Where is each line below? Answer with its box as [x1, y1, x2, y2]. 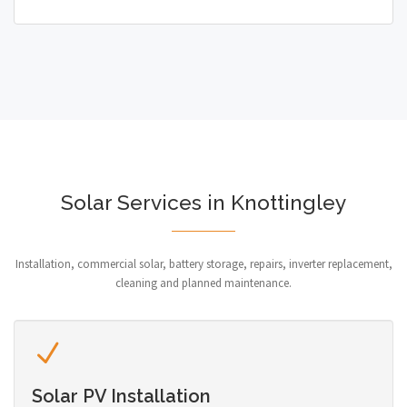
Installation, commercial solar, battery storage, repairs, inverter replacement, [15, 255, 392, 272]
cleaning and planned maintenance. [115, 274, 292, 291]
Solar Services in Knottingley [61, 190, 346, 214]
